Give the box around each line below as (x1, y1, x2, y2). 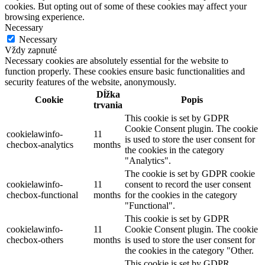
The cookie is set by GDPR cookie (125, 168, 255, 179)
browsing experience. (5, 11, 85, 22)
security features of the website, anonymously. (5, 76, 176, 87)
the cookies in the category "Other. (125, 245, 254, 256)
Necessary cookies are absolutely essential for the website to (5, 55, 228, 66)
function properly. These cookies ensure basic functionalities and (5, 66, 245, 76)
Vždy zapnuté (5, 44, 57, 55)
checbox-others (7, 234, 63, 245)
